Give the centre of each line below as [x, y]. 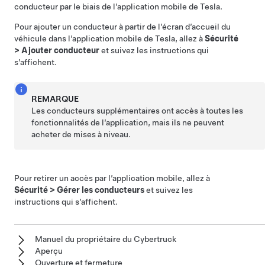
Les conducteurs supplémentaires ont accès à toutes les [138, 111]
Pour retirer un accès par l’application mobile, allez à [112, 178]
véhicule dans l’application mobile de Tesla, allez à [109, 38]
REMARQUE [55, 99]
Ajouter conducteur [60, 50]
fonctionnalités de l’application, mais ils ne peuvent [128, 122]
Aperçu [49, 251]
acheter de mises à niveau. [81, 134]
